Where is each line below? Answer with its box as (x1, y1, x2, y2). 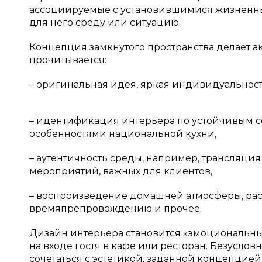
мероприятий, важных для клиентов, (29, 166, 212, 177)
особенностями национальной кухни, (29, 128, 216, 139)
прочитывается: (29, 54, 106, 65)
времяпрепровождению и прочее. (29, 203, 202, 214)
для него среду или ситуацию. (29, 17, 181, 28)
